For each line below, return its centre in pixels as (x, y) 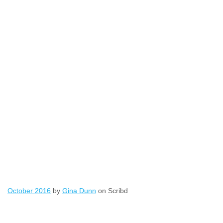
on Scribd (112, 191)
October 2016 (29, 191)
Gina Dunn (79, 191)
